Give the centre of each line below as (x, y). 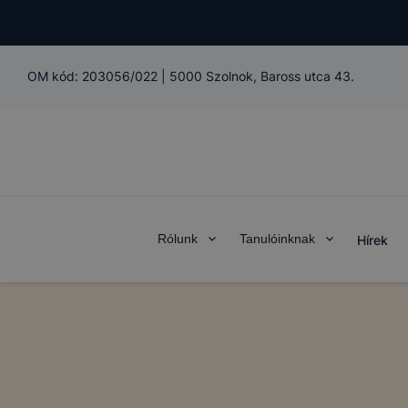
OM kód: (55, 76)
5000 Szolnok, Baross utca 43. (262, 76)
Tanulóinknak (277, 239)
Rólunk (177, 239)
